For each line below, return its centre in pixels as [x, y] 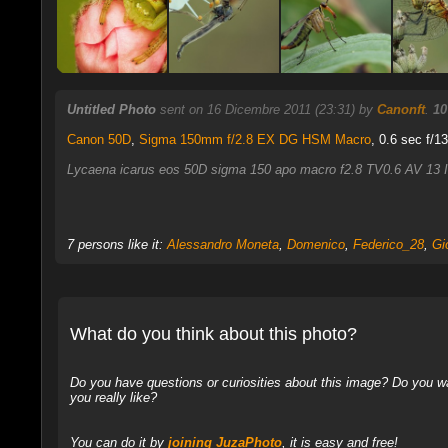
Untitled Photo [111, 109]
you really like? [113, 397]
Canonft [400, 109]
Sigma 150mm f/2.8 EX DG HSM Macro [254, 139]
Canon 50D [98, 139]
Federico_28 [388, 244]
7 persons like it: [116, 244]
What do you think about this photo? [213, 333]
